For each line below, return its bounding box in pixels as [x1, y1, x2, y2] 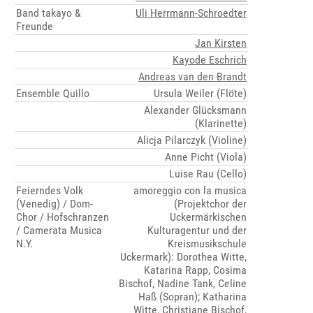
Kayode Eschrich [173, 53, 247, 67]
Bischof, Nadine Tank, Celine [119, 277, 247, 291]
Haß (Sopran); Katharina [138, 290, 247, 304]
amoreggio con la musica [133, 184, 247, 198]
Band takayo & [16, 6, 82, 20]
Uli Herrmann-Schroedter [136, 6, 247, 20]
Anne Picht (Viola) [165, 150, 247, 164]
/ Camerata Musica [16, 224, 103, 238]
